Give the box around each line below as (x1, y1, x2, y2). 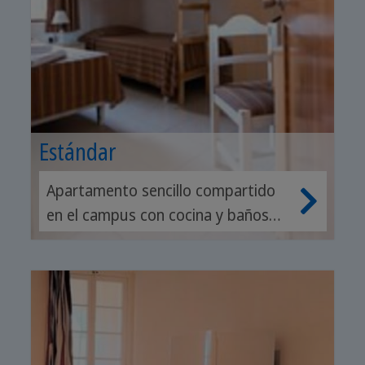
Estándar (38, 136, 116, 168)
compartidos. (46, 229, 137, 251)
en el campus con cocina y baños (46, 204, 269, 226)
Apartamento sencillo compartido (46, 180, 275, 202)
